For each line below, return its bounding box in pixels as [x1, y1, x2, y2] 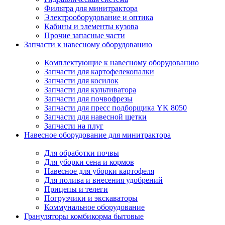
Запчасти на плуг [44, 122, 103, 130]
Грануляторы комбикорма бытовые [24, 212, 144, 220]
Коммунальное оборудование [44, 203, 145, 211]
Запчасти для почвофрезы [44, 94, 133, 103]
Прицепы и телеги [44, 185, 108, 193]
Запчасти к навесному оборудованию [24, 40, 152, 49]
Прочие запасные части [44, 31, 125, 40]
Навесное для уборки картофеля [44, 167, 154, 175]
